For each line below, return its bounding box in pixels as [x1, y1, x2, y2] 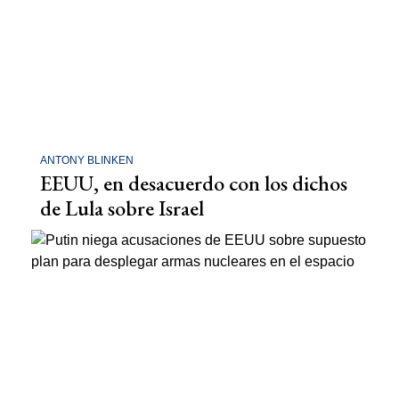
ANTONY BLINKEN [40, 154, 134, 167]
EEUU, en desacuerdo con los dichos [40, 169, 347, 198]
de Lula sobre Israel [40, 194, 204, 223]
